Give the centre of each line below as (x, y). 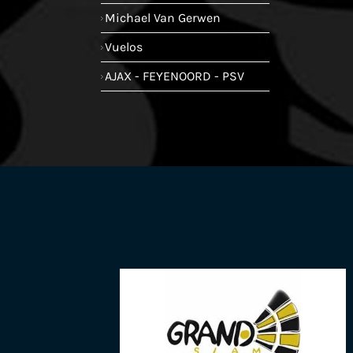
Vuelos (124, 46)
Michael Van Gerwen (163, 17)
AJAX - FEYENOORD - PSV (175, 76)
